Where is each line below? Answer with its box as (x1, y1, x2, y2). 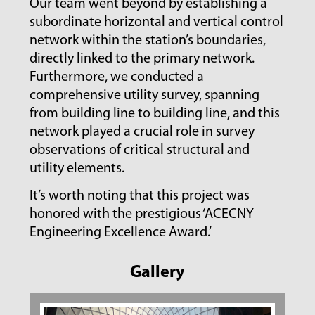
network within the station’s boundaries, (30, 34, 266, 49)
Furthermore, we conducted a (30, 70, 205, 85)
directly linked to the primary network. (30, 52, 255, 67)
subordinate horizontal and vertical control (30, 15, 284, 30)
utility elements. (30, 162, 125, 176)
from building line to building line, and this (30, 107, 281, 122)
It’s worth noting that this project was (30, 189, 250, 204)
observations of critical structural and (30, 143, 250, 158)
